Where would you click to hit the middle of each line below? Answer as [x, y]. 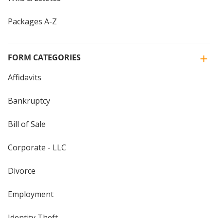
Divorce [22, 171]
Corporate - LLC [37, 147]
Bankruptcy [29, 100]
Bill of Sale [27, 124]
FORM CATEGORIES [44, 57]
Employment [31, 194]
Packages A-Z [32, 21]
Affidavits [25, 77]
